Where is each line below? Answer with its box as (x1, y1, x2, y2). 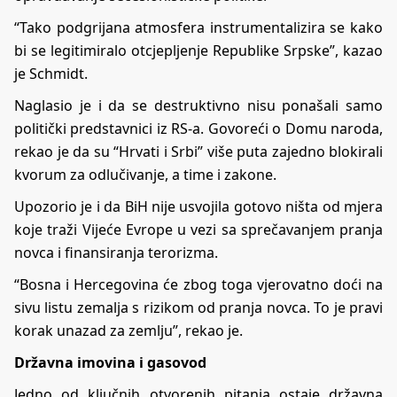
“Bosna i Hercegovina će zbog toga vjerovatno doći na (14, 274, 383, 294)
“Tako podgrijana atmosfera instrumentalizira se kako (14, 17, 383, 37)
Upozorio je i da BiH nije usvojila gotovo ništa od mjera (14, 196, 383, 216)
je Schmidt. (14, 63, 88, 83)
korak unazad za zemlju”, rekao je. (14, 320, 243, 340)
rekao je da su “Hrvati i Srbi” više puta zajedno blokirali (14, 141, 383, 161)
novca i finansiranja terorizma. (14, 242, 218, 262)
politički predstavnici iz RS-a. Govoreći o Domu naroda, (14, 118, 383, 138)
